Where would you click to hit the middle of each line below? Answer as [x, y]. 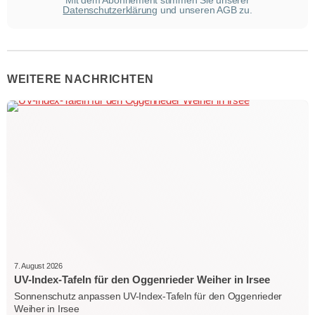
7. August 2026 [38, 265]
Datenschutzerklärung [110, 9]
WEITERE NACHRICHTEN [81, 79]
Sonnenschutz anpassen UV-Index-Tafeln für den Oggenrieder [148, 296]
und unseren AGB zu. [205, 9]
